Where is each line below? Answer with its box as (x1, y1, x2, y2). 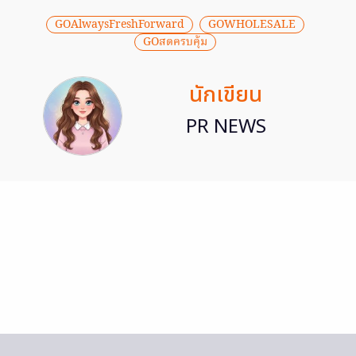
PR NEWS (185, 112, 266, 141)
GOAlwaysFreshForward (54, 15, 184, 33)
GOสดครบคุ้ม (142, 33, 207, 51)
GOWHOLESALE (207, 15, 296, 33)
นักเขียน (189, 78, 262, 111)
